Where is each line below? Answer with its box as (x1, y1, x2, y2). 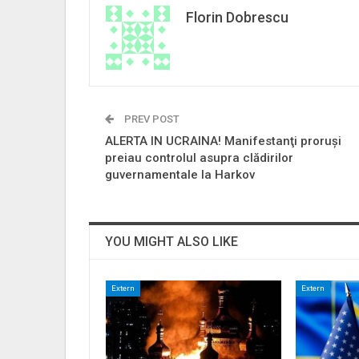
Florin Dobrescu (186, 8, 288, 26)
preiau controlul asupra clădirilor (105, 150, 293, 165)
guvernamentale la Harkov (105, 167, 255, 182)
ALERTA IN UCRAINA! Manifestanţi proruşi (105, 133, 341, 148)
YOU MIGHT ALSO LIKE (105, 233, 238, 249)
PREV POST (122, 112, 179, 125)
